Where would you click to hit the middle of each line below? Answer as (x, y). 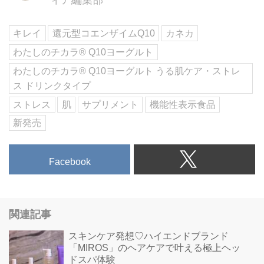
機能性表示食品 (182, 104)
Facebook (70, 162)
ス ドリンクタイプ (52, 85)
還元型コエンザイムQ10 (103, 34)
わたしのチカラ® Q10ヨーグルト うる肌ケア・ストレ (127, 71)
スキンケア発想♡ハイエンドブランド (148, 236)
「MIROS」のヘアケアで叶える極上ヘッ (154, 247)
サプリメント (110, 104)
